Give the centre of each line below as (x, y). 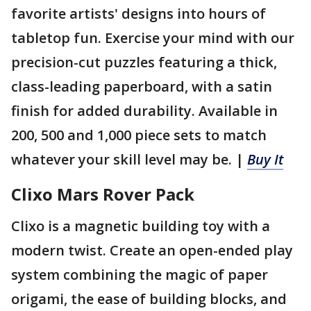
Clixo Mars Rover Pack (103, 194)
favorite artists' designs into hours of (138, 13)
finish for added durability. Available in (144, 110)
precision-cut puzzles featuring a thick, (144, 62)
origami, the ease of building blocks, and (149, 299)
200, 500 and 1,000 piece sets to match (139, 135)
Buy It (265, 159)
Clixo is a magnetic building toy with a (141, 226)
